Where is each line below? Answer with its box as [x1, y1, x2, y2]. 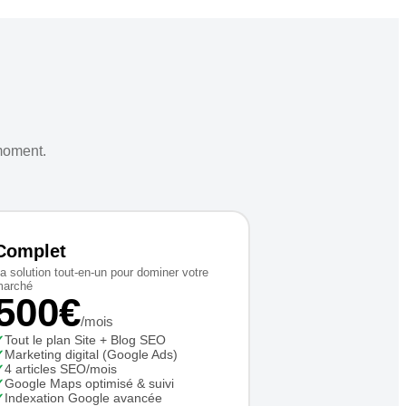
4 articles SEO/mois [4, 362, 117, 376]
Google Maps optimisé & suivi [4, 376, 174, 391]
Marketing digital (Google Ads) [4, 347, 178, 362]
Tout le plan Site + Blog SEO [4, 333, 166, 347]
